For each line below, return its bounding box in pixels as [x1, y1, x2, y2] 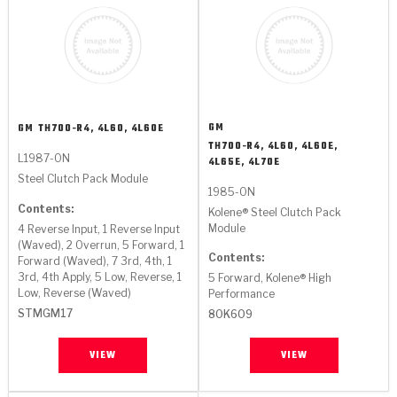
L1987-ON [17, 152, 70, 166]
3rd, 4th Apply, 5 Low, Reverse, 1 [17, 269, 182, 284]
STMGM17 [17, 307, 73, 321]
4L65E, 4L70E [208, 155, 280, 170]
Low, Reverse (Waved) [17, 285, 131, 300]
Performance [208, 287, 275, 300]
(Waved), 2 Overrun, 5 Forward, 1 [17, 237, 184, 252]
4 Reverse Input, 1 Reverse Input [17, 222, 180, 236]
